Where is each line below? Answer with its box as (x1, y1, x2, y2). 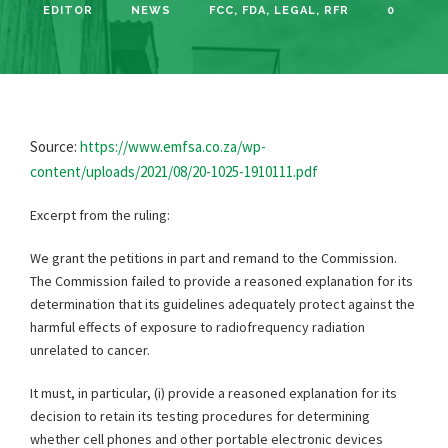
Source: (30, 136, 80, 156)
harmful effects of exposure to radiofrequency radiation (30, 317, 365, 336)
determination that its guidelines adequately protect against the (30, 294, 415, 313)
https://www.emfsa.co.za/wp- (80, 136, 266, 156)
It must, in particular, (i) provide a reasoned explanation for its (30, 383, 397, 402)
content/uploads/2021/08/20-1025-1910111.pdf (30, 161, 318, 181)
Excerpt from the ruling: (30, 205, 170, 224)
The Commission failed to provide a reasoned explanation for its (30, 271, 413, 290)
